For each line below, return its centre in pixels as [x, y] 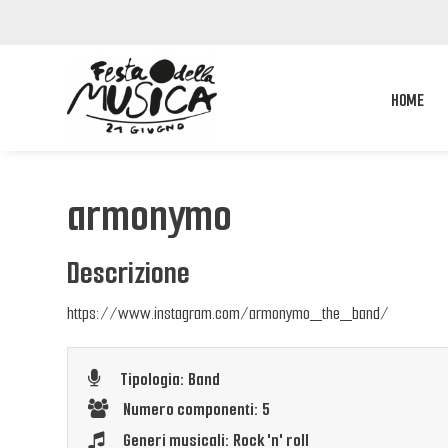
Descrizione [128, 273]
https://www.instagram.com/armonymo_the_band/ [228, 313]
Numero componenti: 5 [195, 410]
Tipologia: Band [170, 379]
